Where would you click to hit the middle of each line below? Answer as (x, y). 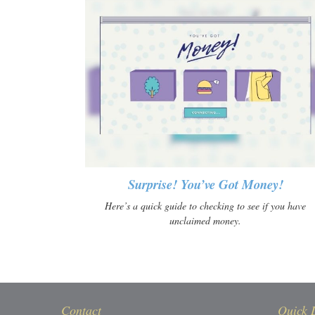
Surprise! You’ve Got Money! (205, 185)
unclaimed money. (205, 221)
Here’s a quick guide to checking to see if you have (205, 206)
